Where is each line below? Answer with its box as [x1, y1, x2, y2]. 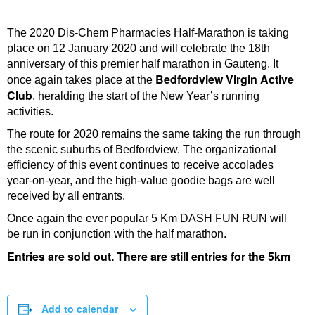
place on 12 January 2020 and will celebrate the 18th [7, 42, 270, 54]
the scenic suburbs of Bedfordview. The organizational [7, 143, 276, 155]
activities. [7, 105, 53, 117]
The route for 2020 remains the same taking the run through [7, 128, 301, 140]
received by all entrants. [7, 190, 125, 202]
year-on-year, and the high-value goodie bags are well [7, 174, 275, 186]
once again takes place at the [7, 74, 153, 86]
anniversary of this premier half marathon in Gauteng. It [7, 58, 278, 70]
